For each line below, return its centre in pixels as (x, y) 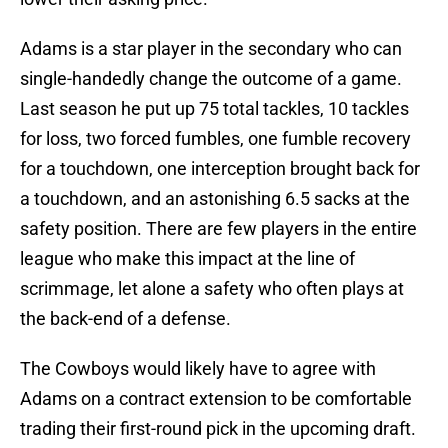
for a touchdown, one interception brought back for (220, 169)
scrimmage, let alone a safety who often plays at (212, 289)
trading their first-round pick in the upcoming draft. (218, 429)
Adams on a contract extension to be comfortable (216, 399)
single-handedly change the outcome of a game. (211, 79)
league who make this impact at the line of (187, 259)
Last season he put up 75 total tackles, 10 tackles (214, 109)
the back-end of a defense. (125, 319)
